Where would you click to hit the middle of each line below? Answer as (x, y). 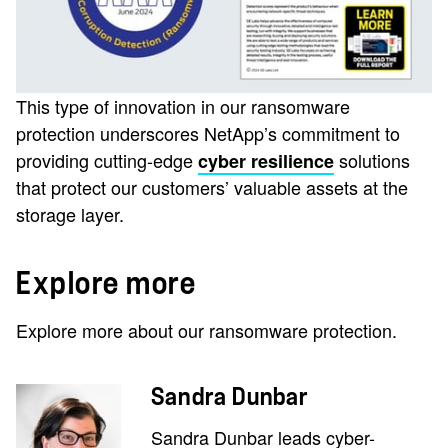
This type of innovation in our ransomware (183, 105)
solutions (372, 159)
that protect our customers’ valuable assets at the (212, 186)
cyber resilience (266, 160)
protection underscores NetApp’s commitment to (208, 132)
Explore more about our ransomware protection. (206, 329)
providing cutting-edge (107, 159)
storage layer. (70, 213)
